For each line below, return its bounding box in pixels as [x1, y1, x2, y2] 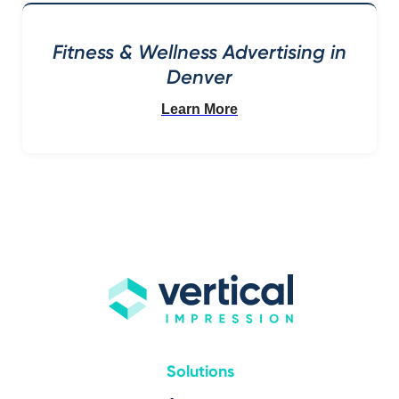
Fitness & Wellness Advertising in [53, 39, 346, 64]
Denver [167, 64, 232, 89]
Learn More [161, 101, 238, 117]
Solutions [166, 361, 234, 381]
